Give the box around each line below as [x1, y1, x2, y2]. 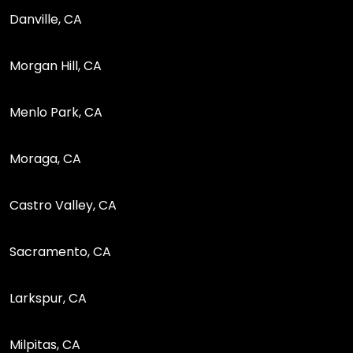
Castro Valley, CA [9, 195, 117, 214]
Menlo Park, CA [9, 102, 102, 121]
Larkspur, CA [9, 288, 87, 307]
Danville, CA [9, 9, 82, 28]
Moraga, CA [9, 149, 81, 168]
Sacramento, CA [9, 242, 111, 261]
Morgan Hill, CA [9, 56, 102, 75]
